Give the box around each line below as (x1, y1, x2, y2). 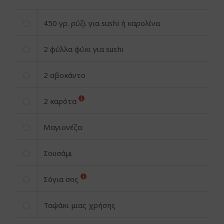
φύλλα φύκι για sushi (50, 44, 124, 54)
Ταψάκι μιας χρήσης (43, 200, 116, 210)
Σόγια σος (43, 174, 81, 184)
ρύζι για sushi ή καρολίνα (71, 18, 160, 28)
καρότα (50, 96, 79, 106)
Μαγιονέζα (43, 122, 82, 132)
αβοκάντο (50, 70, 86, 80)
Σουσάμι (43, 148, 73, 158)
